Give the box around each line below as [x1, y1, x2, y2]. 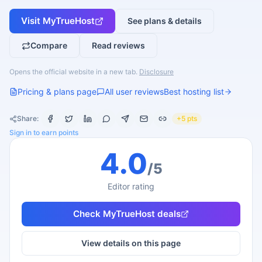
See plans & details [127, 16, 202, 26]
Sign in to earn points [9, 128, 78, 137]
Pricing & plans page [18, 87, 96, 96]
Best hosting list [164, 87, 224, 96]
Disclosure [139, 67, 174, 76]
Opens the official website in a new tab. [9, 67, 137, 76]
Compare [30, 40, 67, 50]
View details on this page [81, 238, 181, 248]
